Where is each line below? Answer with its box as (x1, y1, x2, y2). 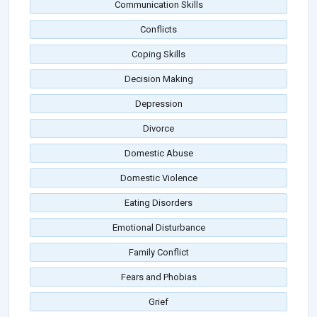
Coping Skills (132, 49, 185, 60)
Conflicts (140, 24, 177, 35)
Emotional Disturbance (112, 222, 205, 234)
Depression (134, 98, 183, 110)
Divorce (143, 123, 174, 134)
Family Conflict (128, 247, 189, 258)
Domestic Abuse (124, 148, 193, 159)
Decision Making (124, 74, 193, 85)
